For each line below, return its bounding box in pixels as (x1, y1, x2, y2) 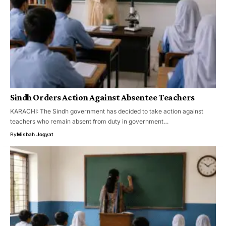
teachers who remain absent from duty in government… (10, 118, 168, 126)
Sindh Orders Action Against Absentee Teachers (10, 92, 195, 103)
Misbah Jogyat (17, 131, 53, 138)
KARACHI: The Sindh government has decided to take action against (10, 107, 203, 116)
